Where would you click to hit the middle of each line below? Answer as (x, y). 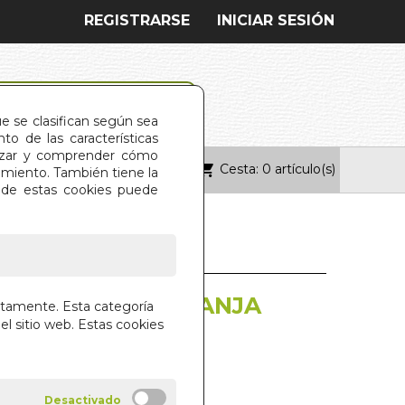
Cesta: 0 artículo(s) (277, 169)
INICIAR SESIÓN (276, 20)
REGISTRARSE (137, 20)
